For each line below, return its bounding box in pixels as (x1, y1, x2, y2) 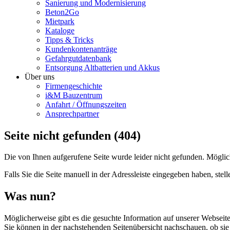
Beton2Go (45, 7, 79, 16)
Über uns (25, 72, 54, 81)
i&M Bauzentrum (45, 90, 102, 100)
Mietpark (45, 16, 74, 26)
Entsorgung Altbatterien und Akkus (45, 63, 160, 72)
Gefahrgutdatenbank (45, 53, 111, 63)
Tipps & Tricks (45, 35, 93, 44)
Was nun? (4, 189, 56, 203)
